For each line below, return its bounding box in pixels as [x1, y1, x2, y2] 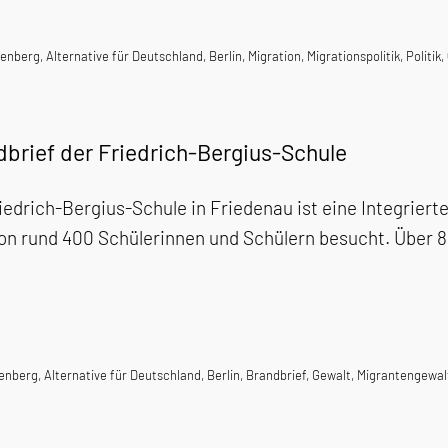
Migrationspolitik [307, 48, 400, 64]
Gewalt [312, 367, 351, 383]
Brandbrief [246, 367, 306, 383]
